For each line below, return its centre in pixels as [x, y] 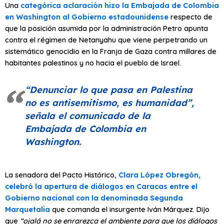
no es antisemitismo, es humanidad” [108, 103]
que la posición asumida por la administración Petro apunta [106, 28]
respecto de [190, 17]
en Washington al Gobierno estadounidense [87, 17]
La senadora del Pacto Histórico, [62, 174]
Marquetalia [27, 209]
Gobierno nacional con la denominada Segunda [94, 197]
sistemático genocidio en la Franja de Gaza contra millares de [111, 51]
